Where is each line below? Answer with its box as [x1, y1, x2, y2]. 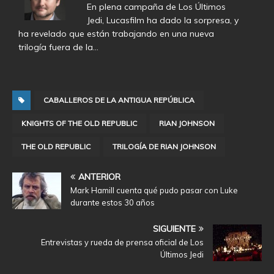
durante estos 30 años [70, 198, 155, 208]
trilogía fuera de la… [18, 42, 98, 53]
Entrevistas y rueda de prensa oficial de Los [41, 237, 204, 248]
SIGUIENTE [153, 223, 196, 235]
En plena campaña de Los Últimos [86, 1, 226, 13]
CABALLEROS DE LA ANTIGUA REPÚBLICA [43, 95, 194, 105]
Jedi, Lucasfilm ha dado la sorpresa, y [86, 15, 239, 26]
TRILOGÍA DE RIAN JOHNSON [113, 142, 216, 152]
